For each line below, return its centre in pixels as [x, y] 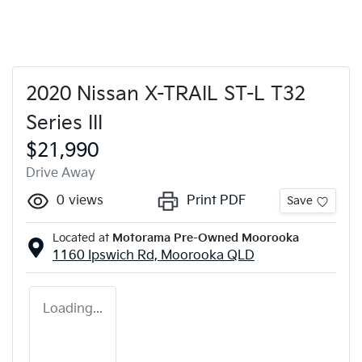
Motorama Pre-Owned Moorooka [206, 238]
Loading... [73, 309]
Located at [81, 238]
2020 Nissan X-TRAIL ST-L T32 [166, 94]
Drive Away [61, 173]
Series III [64, 123]
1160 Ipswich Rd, [107, 255]
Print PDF [217, 200]
